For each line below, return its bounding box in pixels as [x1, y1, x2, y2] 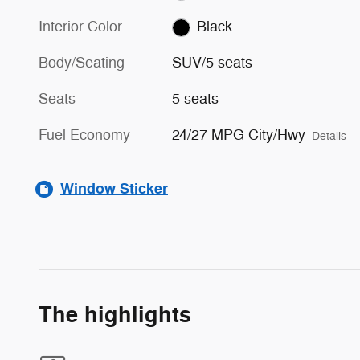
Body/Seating [39, 54, 125, 72]
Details [312, 129, 347, 144]
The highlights [39, 301, 191, 330]
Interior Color [39, 18, 122, 36]
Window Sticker [60, 179, 168, 199]
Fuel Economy [39, 126, 130, 145]
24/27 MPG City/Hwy [172, 126, 306, 145]
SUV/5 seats [172, 54, 253, 72]
